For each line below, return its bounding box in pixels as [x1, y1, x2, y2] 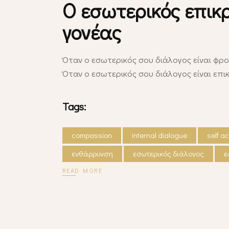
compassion [72, 129, 112, 140]
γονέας [62, 18, 121, 44]
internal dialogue [132, 129, 187, 140]
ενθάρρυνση [72, 148, 113, 158]
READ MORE [62, 166, 102, 175]
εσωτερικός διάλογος [133, 148, 204, 158]
